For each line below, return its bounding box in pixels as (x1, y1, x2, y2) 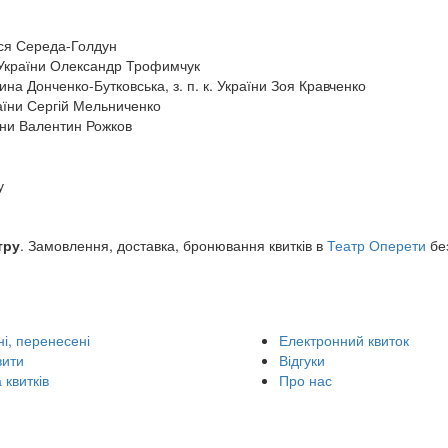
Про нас (279, 370, 332, 390)
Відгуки (279, 350, 325, 370)
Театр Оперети (327, 235, 426, 255)
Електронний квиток (279, 330, 409, 350)
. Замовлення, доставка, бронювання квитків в (20, 235, 327, 255)
